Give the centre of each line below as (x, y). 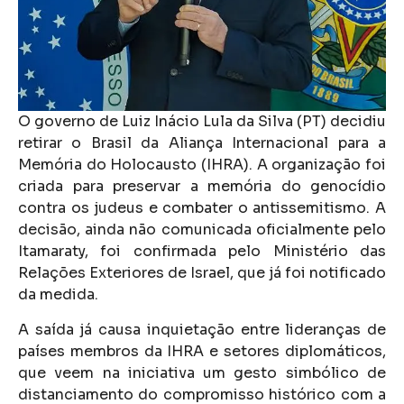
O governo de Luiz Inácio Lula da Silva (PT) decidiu (202, 122)
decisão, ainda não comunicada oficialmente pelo (202, 230)
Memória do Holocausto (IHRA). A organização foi (202, 165)
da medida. (58, 295)
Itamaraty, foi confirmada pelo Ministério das (202, 252)
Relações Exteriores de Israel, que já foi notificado (202, 273)
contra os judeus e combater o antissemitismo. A (202, 208)
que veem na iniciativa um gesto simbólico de (202, 372)
